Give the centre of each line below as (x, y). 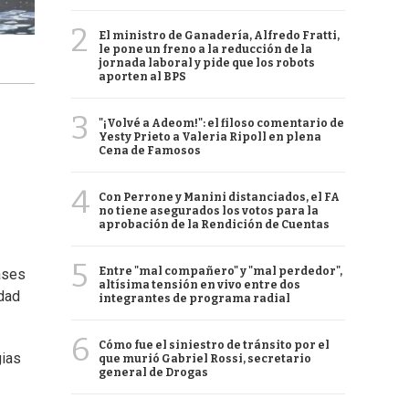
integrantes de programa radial (194, 299)
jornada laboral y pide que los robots (207, 63)
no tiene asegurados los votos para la (209, 211)
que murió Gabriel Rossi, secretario (205, 359)
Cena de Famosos (150, 151)
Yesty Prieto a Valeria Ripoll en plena (210, 137)
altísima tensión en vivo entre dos (199, 285)
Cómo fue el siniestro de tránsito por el (214, 345)
